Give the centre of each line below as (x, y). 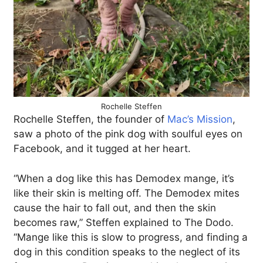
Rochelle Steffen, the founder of (90, 119)
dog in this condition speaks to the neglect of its (127, 252)
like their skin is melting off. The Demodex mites (127, 193)
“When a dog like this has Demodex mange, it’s (124, 178)
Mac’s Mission (200, 119)
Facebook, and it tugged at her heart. (102, 149)
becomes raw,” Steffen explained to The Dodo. (124, 222)
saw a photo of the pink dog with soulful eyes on (128, 134)
